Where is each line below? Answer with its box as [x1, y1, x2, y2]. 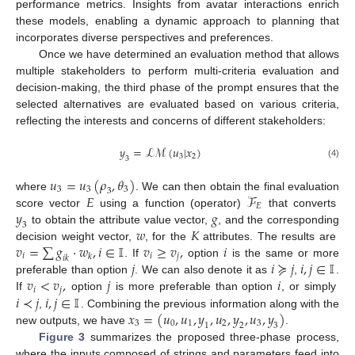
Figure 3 [38, 330, 86, 344]
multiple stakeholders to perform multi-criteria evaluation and [16, 64, 339, 78]
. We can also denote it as [135, 263, 271, 277]
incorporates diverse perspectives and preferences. [16, 31, 273, 44]
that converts [262, 196, 340, 209]
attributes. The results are [198, 230, 340, 242]
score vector [16, 196, 86, 209]
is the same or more [227, 246, 340, 259]
